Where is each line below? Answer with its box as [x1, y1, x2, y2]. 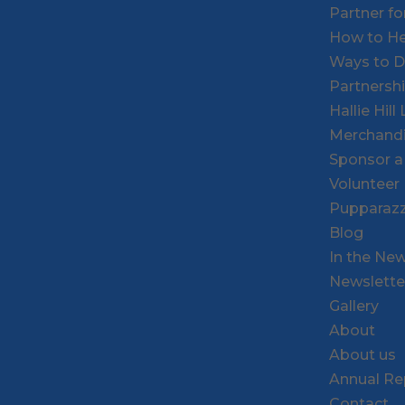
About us [329, 346, 397, 363]
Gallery [329, 297, 380, 315]
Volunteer [329, 175, 400, 193]
